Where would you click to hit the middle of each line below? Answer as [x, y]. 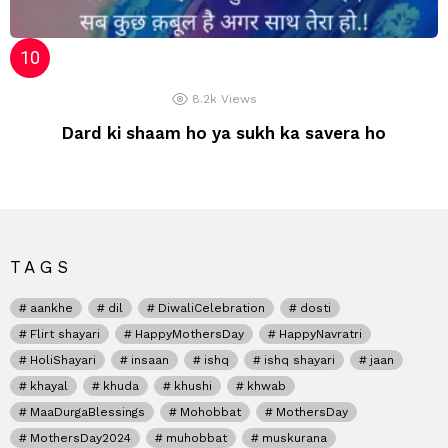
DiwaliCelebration [211, 308]
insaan [150, 360]
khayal [49, 386]
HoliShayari [63, 360]
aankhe [51, 308]
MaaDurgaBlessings [87, 412]
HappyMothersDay [189, 334]
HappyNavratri [320, 334]
